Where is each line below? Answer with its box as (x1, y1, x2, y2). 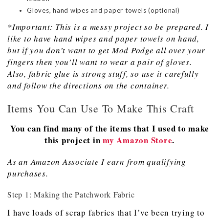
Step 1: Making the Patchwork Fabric (7, 189, 135, 200)
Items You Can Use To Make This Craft (7, 101, 194, 116)
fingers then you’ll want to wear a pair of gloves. (7, 56, 192, 68)
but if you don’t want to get (7, 44, 112, 56)
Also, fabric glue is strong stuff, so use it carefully (7, 68, 199, 80)
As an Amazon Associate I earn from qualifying (7, 156, 186, 168)
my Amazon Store (103, 134, 173, 147)
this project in (44, 134, 103, 147)
